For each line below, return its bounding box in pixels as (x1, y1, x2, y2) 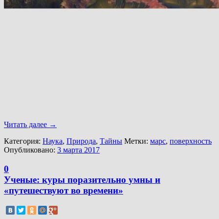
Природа (66, 137, 96, 146)
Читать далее (4, 120, 49, 129)
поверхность (170, 137, 212, 146)
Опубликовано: (4, 146, 57, 154)
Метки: (122, 137, 150, 146)
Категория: (4, 137, 43, 146)
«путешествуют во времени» (4, 185, 123, 196)
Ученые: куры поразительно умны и (4, 174, 160, 185)
